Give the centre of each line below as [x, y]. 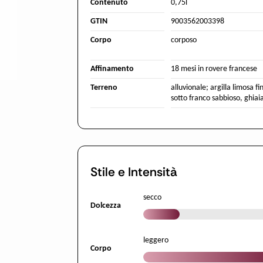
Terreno [104, 87]
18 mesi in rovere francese [214, 69]
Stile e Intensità [134, 172]
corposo [183, 40]
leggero [156, 240]
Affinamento [112, 69]
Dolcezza [106, 205]
